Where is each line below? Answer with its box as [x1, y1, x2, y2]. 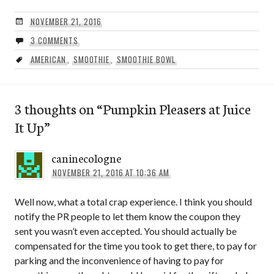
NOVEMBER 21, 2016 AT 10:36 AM [52, 166, 170, 179]
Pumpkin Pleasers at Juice [103, 98, 251, 118]
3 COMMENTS [30, 34, 78, 46]
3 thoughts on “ [15, 98, 103, 118]
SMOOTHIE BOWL [117, 53, 176, 65]
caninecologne [51, 149, 121, 166]
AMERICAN [30, 53, 66, 65]
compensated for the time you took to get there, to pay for [15, 239, 257, 251]
